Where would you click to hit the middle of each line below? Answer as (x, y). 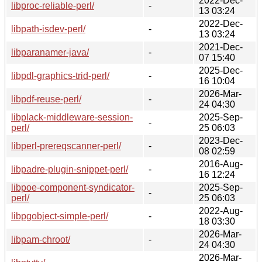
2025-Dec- (221, 70)
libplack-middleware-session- (72, 117)
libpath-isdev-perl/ (48, 29)
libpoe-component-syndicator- (73, 187)
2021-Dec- (221, 47)
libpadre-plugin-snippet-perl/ (70, 169)
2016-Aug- (221, 164)
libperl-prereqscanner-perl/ (66, 146)
